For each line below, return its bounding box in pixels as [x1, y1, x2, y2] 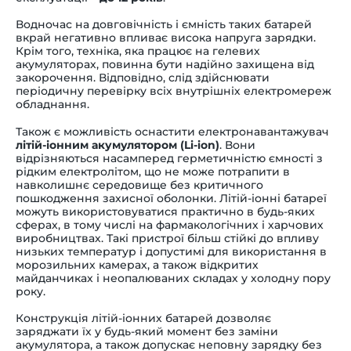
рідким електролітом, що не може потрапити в [16, 164, 290, 179]
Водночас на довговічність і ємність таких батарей [16, 16, 312, 31]
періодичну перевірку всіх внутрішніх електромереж [16, 83, 331, 98]
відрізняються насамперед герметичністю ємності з [16, 150, 323, 165]
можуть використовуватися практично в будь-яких [16, 204, 315, 219]
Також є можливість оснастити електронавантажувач [16, 124, 329, 139]
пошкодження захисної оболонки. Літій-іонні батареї [16, 190, 327, 205]
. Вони [219, 137, 255, 152]
